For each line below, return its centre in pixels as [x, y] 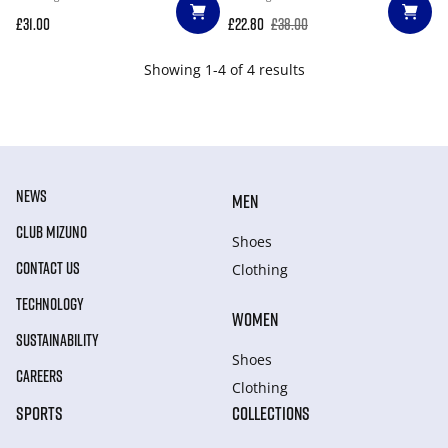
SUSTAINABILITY [57, 340]
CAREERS [39, 376]
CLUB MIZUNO [51, 232]
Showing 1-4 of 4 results [224, 69]
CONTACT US [48, 268]
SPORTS [39, 413]
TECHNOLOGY [50, 304]
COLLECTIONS [271, 413]
